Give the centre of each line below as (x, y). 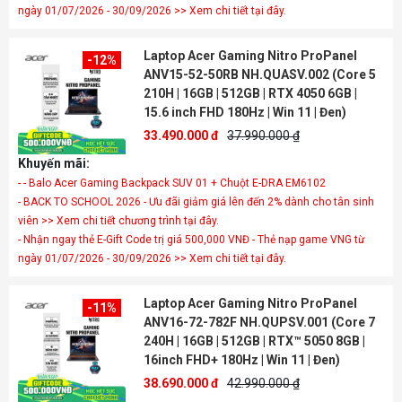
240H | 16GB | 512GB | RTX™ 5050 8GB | (254, 341)
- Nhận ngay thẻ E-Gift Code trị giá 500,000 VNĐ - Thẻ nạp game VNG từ (191, 240)
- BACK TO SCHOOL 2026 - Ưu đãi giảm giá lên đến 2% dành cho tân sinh (196, 202)
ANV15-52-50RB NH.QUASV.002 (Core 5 (260, 74)
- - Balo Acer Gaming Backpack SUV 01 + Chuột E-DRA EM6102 (172, 183)
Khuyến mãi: (54, 163)
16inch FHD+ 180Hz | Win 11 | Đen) (242, 360)
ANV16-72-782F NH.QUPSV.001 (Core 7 (259, 322)
